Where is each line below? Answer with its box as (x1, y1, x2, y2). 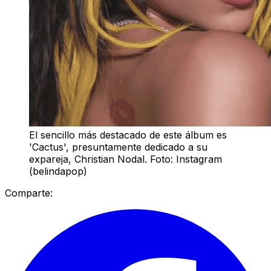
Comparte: (5, 186, 53, 199)
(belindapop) (29, 165, 87, 177)
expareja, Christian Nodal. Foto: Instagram (29, 152, 222, 165)
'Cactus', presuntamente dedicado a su (29, 140, 207, 153)
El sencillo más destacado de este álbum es (29, 128, 227, 141)
